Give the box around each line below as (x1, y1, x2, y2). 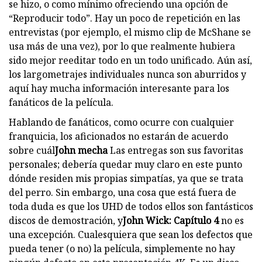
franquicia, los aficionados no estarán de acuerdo (9, 129, 228, 143)
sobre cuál (9, 143, 55, 157)
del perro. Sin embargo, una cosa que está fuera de (9, 185, 236, 199)
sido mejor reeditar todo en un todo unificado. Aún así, (9, 53, 252, 67)
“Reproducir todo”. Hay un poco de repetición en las (9, 11, 240, 25)
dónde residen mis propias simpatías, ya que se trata (9, 171, 243, 185)
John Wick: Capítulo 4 (123, 213, 219, 227)
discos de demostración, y (9, 213, 123, 227)
